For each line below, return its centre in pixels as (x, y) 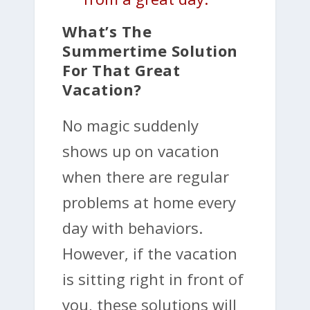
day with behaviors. (133, 228)
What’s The (107, 31)
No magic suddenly (130, 126)
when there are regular (146, 177)
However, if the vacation (150, 254)
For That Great (121, 70)
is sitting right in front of (153, 279)
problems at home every (149, 202)
